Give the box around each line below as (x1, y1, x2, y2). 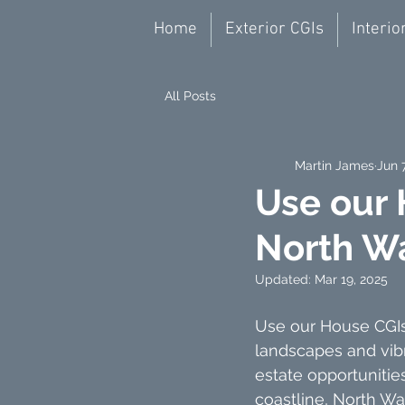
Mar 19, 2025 (315, 272, 388, 287)
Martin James (295, 157, 374, 173)
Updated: (255, 272, 315, 287)
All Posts (165, 88, 216, 103)
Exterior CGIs (224, 19, 324, 40)
